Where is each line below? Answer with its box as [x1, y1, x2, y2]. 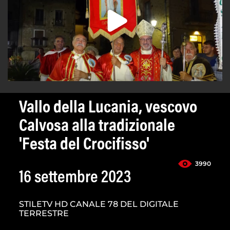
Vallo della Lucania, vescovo [19, 100, 197, 118]
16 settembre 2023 [19, 169, 131, 187]
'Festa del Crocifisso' [19, 137, 149, 155]
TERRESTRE [19, 208, 69, 219]
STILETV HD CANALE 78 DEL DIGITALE [19, 199, 179, 209]
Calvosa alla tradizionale [19, 118, 175, 136]
